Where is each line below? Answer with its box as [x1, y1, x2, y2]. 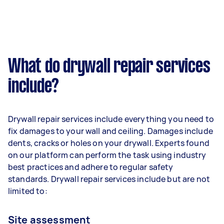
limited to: [8, 185, 47, 196]
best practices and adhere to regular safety [8, 161, 173, 172]
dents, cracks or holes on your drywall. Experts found [8, 137, 209, 148]
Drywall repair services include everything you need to [8, 113, 214, 124]
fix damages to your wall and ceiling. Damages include [8, 125, 213, 136]
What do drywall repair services [8, 57, 210, 76]
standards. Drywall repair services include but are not [8, 173, 210, 184]
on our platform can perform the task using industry [8, 149, 206, 160]
